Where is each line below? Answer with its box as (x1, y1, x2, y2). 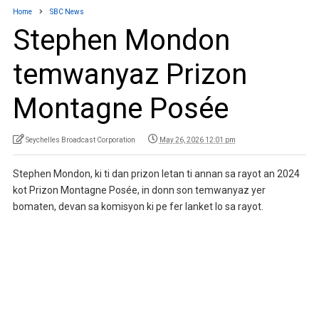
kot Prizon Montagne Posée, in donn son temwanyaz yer (12, 184, 266, 196)
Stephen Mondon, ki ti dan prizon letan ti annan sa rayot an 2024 (12, 167, 300, 179)
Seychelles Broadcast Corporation (25, 135, 135, 144)
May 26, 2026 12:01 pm (159, 135, 236, 144)
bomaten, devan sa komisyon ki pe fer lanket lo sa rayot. (12, 200, 263, 212)
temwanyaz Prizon (12, 57, 247, 91)
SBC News (49, 7, 84, 16)
